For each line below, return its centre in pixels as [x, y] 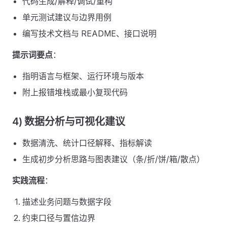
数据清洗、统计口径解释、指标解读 [87, 143]
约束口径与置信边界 [59, 218]
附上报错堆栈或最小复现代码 [75, 92]
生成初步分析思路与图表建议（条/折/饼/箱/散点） [113, 159]
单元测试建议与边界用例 [67, 17]
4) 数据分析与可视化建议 [69, 122]
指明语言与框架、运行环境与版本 [83, 76]
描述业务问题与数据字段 [67, 202]
